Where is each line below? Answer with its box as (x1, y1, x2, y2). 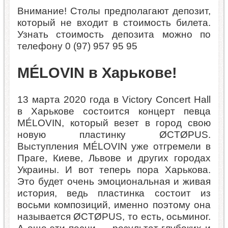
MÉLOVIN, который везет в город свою (17, 118, 211, 128)
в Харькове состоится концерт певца (17, 106, 211, 117)
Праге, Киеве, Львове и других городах (17, 153, 211, 163)
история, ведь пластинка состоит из (17, 188, 211, 198)
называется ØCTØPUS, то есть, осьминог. (17, 211, 211, 222)
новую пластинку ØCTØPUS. (17, 129, 211, 140)
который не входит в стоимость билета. (17, 17, 211, 28)
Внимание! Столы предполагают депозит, (17, 6, 211, 17)
